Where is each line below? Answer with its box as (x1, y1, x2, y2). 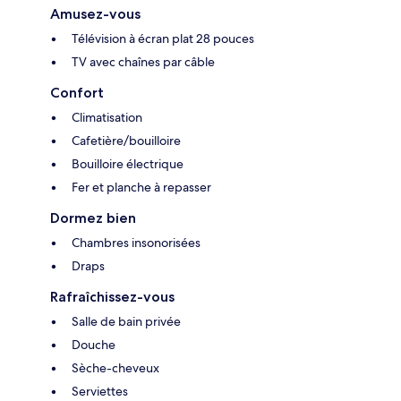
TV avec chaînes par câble (72, 54, 215, 71)
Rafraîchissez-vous (50, 288, 175, 306)
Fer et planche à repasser (72, 179, 211, 196)
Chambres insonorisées (72, 235, 200, 252)
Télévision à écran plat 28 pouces (72, 30, 254, 47)
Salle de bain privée (72, 313, 181, 330)
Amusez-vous (50, 5, 141, 23)
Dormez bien (50, 209, 136, 227)
